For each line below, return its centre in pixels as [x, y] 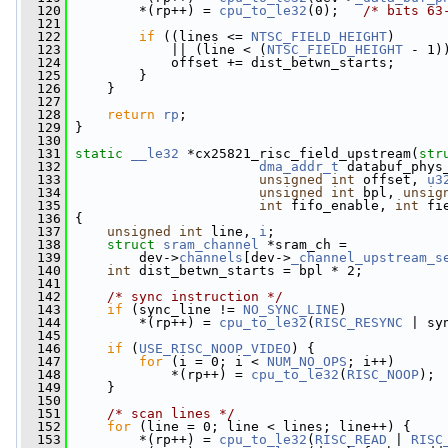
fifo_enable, [339, 205]
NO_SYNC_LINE [291, 309]
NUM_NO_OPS [307, 361]
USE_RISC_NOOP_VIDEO [215, 348]
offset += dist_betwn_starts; [231, 62]
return [131, 114]
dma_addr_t [299, 166]
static [99, 153]
